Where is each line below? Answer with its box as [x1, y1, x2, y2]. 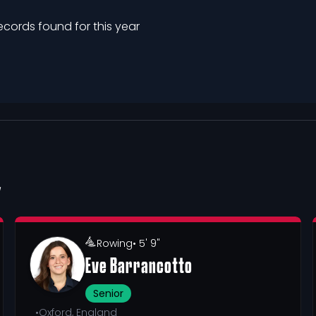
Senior [93, 286, 124, 300]
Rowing [97, 236, 133, 250]
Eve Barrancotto [85, 257, 193, 277]
